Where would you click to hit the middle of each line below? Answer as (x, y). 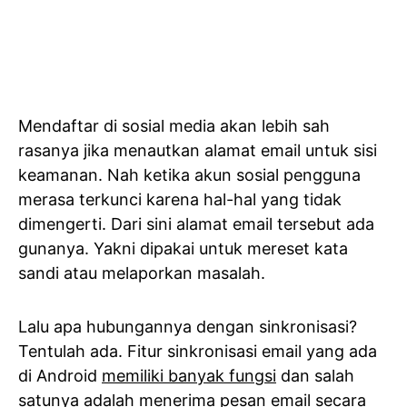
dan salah (315, 376)
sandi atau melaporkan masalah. (142, 273)
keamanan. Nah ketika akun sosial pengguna (189, 175)
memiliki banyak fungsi (189, 376)
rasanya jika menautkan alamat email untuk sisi (198, 151)
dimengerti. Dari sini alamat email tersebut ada (196, 224)
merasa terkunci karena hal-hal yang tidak (180, 200)
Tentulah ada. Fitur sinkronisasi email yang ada (198, 352)
